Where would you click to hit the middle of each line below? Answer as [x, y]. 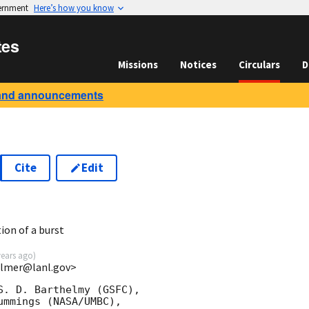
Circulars [259, 64]
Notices [198, 64]
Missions [138, 64]
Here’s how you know [74, 8]
